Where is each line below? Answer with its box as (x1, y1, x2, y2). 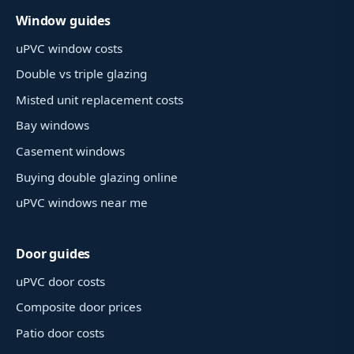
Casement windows (16, 142, 125, 159)
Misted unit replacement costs (16, 91, 183, 107)
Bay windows (16, 117, 89, 134)
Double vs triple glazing (16, 66, 147, 82)
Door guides (16, 244, 91, 262)
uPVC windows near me (16, 194, 148, 211)
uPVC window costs (16, 40, 122, 56)
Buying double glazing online (16, 168, 178, 185)
